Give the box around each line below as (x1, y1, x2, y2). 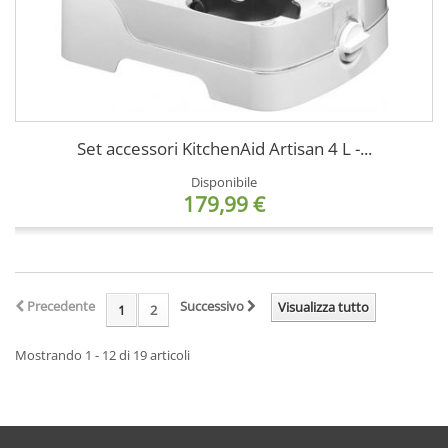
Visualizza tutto (278, 297, 369, 316)
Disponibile (191, 172, 257, 191)
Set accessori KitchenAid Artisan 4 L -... (76, 136, 372, 160)
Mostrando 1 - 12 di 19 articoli (15, 345, 190, 364)
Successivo (180, 296, 247, 315)
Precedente (24, 296, 95, 315)
